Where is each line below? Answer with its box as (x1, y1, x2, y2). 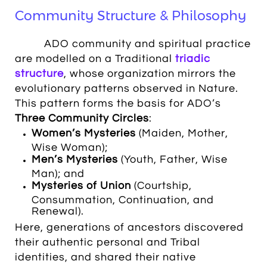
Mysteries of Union (32, 180, 131, 191)
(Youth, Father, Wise (118, 154, 228, 165)
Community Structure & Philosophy (15, 8, 246, 24)
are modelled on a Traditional (15, 53, 175, 64)
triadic (175, 53, 210, 64)
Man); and (32, 168, 85, 176)
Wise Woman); (32, 142, 108, 150)
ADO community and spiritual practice (17, 38, 251, 49)
